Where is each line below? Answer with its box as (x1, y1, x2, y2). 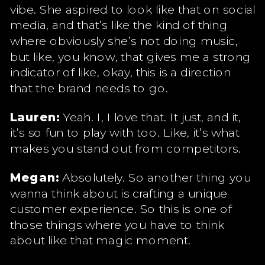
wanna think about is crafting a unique (9, 185, 228, 201)
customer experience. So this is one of (9, 201, 232, 216)
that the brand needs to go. (9, 80, 169, 95)
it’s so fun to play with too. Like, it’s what (9, 124, 240, 140)
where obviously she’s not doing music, (9, 33, 238, 48)
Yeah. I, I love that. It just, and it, (59, 109, 241, 124)
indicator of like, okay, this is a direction (9, 64, 231, 79)
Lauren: (9, 109, 60, 124)
